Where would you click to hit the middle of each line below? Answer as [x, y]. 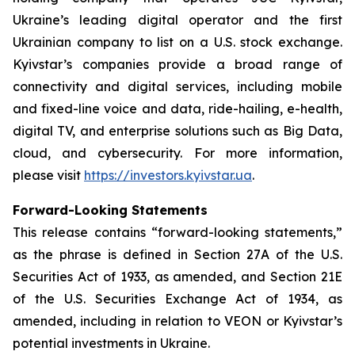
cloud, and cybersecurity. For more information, [177, 153]
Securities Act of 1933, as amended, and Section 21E [177, 277]
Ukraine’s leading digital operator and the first [177, 20]
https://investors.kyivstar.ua [168, 175]
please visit [48, 175]
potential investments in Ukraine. [111, 343]
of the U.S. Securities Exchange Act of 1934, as [177, 299]
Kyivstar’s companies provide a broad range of [177, 64]
